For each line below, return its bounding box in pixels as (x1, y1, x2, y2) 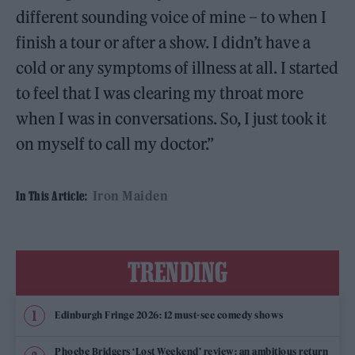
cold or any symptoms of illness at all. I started (16, 57, 339, 78)
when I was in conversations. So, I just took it (16, 108, 327, 128)
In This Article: (16, 188, 87, 203)
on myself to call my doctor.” (16, 133, 215, 154)
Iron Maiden (92, 187, 168, 204)
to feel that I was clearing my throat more (16, 82, 304, 103)
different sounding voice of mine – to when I (16, 6, 327, 27)
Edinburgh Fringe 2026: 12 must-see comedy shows (55, 309, 284, 322)
